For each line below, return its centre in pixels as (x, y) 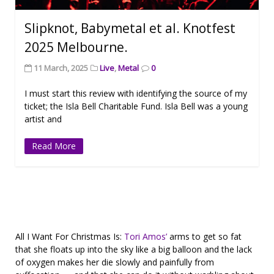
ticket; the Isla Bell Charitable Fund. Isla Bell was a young (136, 106)
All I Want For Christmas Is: (70, 237)
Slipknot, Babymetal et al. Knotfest (130, 28)
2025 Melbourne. (76, 47)
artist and (43, 119)
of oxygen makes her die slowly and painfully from (115, 262)
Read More (54, 146)
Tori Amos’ (146, 237)
